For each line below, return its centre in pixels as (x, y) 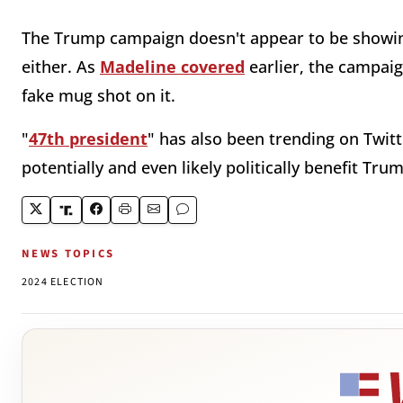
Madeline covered (172, 67)
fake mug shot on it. (99, 96)
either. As (61, 67)
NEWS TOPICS (68, 254)
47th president (88, 139)
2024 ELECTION (63, 282)
